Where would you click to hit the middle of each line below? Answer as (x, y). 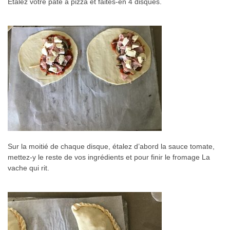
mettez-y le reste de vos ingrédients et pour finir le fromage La (109, 157)
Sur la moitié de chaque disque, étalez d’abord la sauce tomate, (111, 147)
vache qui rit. (28, 168)
